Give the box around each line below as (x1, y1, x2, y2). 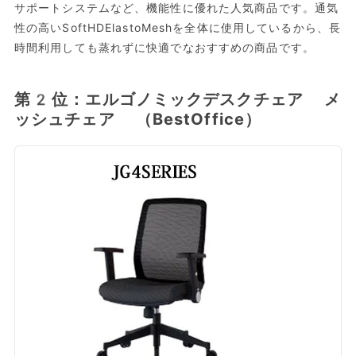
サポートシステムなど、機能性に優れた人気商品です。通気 (14, 2, 339, 15)
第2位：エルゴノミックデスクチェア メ (14, 90, 342, 110)
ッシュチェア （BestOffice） (14, 110, 262, 130)
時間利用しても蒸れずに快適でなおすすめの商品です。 (14, 41, 315, 55)
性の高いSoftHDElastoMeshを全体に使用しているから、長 (14, 21, 342, 35)
